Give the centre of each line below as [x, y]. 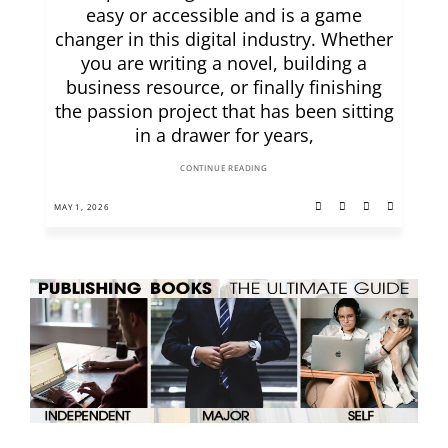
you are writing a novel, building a [224, 63]
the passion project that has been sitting [224, 111]
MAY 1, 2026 [82, 207]
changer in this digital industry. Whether [224, 39]
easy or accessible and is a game [224, 15]
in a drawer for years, [224, 135]
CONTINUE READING [224, 168]
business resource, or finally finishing [224, 87]
